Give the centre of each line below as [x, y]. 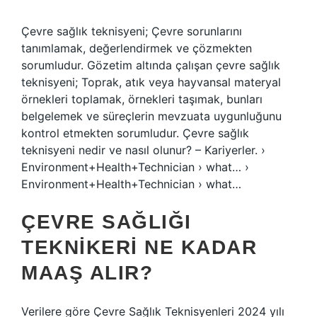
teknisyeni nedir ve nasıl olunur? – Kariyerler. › [143, 150]
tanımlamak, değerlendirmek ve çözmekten [137, 48]
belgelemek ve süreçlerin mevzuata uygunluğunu [151, 116]
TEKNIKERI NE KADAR [139, 247]
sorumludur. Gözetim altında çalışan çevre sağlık [151, 65]
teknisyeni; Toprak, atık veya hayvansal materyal [151, 82]
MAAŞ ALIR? [87, 273]
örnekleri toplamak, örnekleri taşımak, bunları [142, 99]
